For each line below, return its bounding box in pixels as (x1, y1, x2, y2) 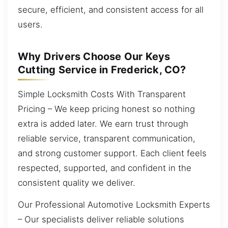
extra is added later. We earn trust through (18, 118, 188, 129)
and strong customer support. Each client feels (18, 148, 207, 158)
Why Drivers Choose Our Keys (18, 50, 170, 63)
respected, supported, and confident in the (18, 162, 191, 173)
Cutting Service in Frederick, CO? (18, 64, 186, 76)
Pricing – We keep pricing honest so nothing (18, 103, 195, 114)
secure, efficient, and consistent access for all (18, 4, 204, 15)
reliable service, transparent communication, (18, 133, 195, 144)
